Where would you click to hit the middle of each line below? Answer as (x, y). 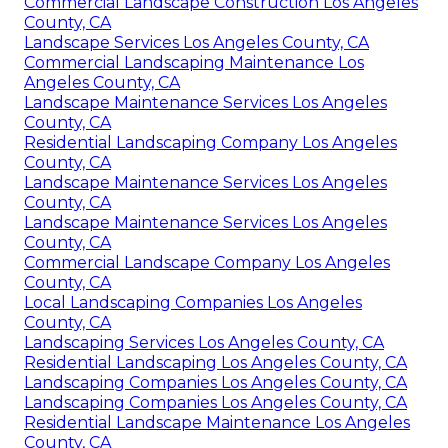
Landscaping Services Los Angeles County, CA (204, 343)
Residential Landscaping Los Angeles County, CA (215, 363)
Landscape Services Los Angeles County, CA (196, 43)
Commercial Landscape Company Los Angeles (207, 263)
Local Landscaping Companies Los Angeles (193, 303)
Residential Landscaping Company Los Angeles (210, 143)
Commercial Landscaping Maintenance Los (194, 63)
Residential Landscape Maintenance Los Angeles (217, 423)
